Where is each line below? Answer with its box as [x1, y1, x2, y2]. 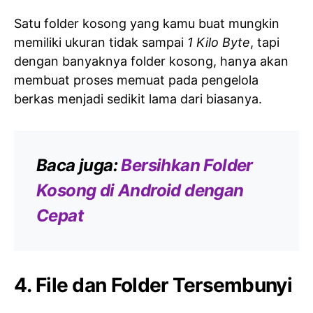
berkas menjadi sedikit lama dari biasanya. [14, 92, 262, 106]
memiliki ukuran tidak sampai [14, 35, 187, 50]
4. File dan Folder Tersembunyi [14, 273, 292, 297]
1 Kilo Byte [187, 35, 250, 50]
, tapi [250, 35, 279, 50]
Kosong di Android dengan [36, 180, 244, 201]
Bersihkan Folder [121, 155, 253, 175]
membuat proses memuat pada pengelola [14, 73, 259, 87]
